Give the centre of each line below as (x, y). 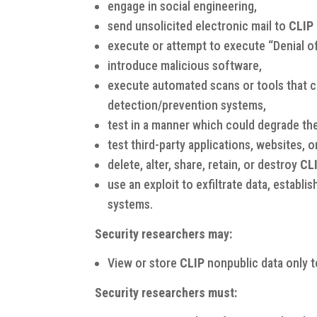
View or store (144, 263)
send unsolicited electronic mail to (198, 25)
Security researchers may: (164, 234)
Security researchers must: (166, 292)
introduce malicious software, (185, 65)
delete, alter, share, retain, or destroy (204, 164)
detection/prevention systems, (187, 105)
